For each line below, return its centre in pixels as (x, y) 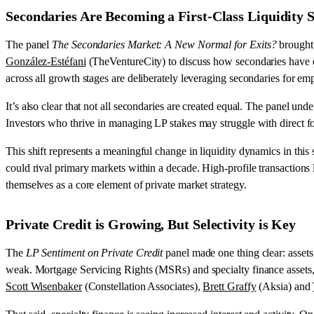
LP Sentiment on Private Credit (94, 252)
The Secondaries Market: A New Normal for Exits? (164, 44)
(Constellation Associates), (142, 286)
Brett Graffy (230, 286)
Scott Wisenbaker (44, 286)
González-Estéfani (46, 61)
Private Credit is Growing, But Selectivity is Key (151, 224)
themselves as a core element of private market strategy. (126, 184)
